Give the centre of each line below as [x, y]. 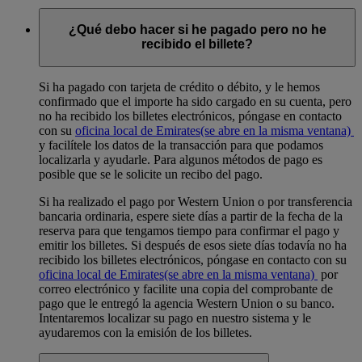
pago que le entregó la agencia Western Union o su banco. [187, 303]
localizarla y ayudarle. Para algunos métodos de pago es [181, 159]
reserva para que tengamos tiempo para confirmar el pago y [189, 230]
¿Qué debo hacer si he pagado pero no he [197, 30]
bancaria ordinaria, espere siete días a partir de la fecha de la [191, 216]
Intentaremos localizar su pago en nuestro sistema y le [175, 318]
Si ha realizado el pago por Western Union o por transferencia [196, 201]
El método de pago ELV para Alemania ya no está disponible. [196, 15]
